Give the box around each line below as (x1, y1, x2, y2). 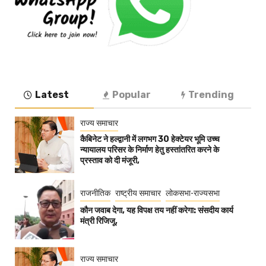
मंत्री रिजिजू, (80, 216, 118, 226)
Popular (112, 89, 151, 101)
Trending (188, 89, 235, 101)
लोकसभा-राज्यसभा (166, 188, 220, 198)
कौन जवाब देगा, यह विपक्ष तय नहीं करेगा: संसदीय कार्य (80, 205, 233, 216)
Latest (35, 89, 69, 101)
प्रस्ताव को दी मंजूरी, (80, 155, 140, 166)
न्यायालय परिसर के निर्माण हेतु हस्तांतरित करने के (80, 144, 219, 155)
